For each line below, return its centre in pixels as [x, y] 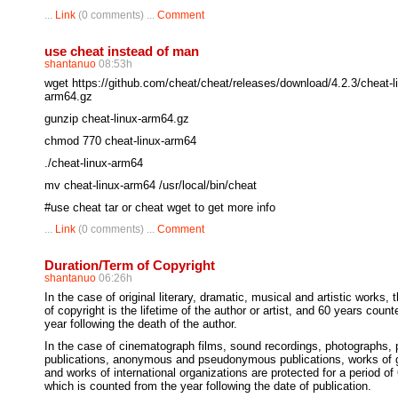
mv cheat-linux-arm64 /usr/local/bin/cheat [151, 185]
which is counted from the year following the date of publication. [208, 386]
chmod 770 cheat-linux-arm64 [120, 141]
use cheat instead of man [122, 51]
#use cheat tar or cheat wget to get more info [160, 207]
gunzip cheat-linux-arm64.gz [117, 119]
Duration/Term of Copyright [130, 265]
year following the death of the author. [141, 324]
